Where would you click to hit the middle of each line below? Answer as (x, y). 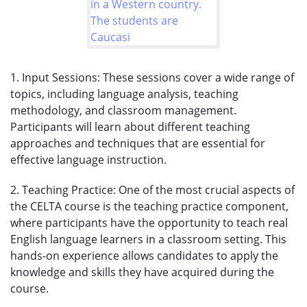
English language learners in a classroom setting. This (148, 239)
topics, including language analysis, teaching (124, 94)
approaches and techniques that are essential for (138, 143)
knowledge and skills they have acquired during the (142, 272)
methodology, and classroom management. (123, 110)
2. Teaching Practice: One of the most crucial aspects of (152, 189)
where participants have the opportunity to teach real (149, 222)
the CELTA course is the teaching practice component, (149, 206)
